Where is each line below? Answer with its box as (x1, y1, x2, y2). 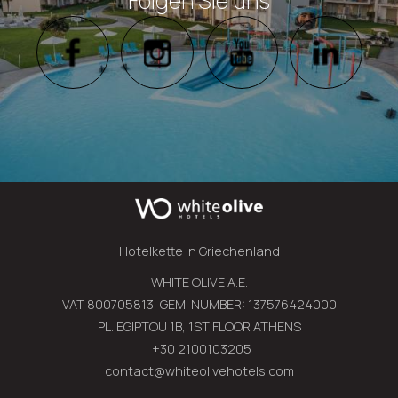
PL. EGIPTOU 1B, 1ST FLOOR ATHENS (97, 318, 301, 336)
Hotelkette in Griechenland (118, 243, 280, 260)
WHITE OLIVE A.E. (150, 274, 248, 291)
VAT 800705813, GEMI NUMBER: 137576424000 (61, 296, 337, 314)
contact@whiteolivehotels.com (104, 362, 294, 380)
